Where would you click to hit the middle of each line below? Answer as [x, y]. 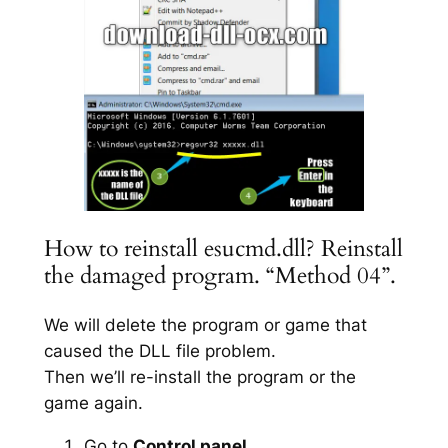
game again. [93, 402]
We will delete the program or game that [205, 324]
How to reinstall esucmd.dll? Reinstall [223, 248]
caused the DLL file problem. [159, 350]
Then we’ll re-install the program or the [199, 376]
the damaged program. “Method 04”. [219, 275]
